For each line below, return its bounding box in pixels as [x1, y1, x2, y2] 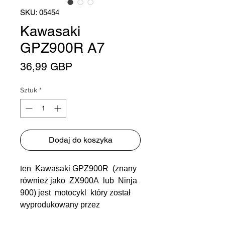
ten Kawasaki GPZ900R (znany [20, 164, 137, 173]
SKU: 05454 [20, 8, 59, 17]
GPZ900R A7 [20, 39, 105, 56]
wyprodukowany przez [20, 200, 102, 209]
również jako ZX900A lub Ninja [20, 176, 137, 185]
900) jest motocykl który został [20, 188, 131, 197]
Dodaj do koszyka [48, 135, 113, 145]
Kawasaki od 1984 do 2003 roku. [20, 212, 139, 221]
